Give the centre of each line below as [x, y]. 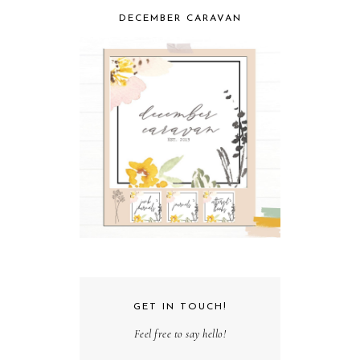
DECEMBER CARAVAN [180, 18]
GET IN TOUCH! [180, 307]
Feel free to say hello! [180, 333]
